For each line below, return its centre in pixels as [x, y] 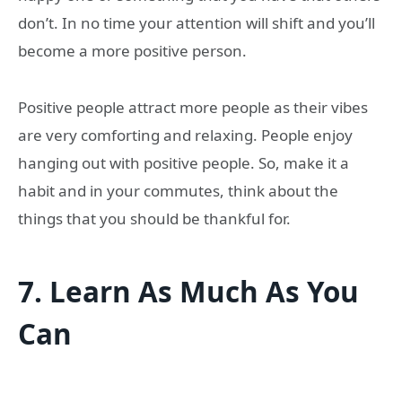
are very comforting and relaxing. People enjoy [185, 135]
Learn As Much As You [204, 292]
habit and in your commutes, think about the [178, 190]
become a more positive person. [132, 51]
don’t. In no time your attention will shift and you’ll [197, 23]
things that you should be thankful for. [154, 218]
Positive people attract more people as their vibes [193, 107]
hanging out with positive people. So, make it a [184, 162]
